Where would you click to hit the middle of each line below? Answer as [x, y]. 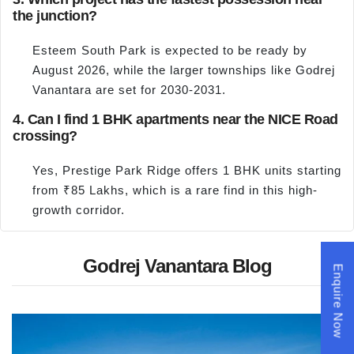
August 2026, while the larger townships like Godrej [184, 70]
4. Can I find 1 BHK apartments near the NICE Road [175, 119]
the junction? [55, 16]
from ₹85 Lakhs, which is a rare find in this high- [175, 190]
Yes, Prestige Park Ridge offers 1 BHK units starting [187, 170]
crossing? [45, 136]
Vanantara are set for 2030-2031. [129, 90]
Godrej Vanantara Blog [177, 266]
